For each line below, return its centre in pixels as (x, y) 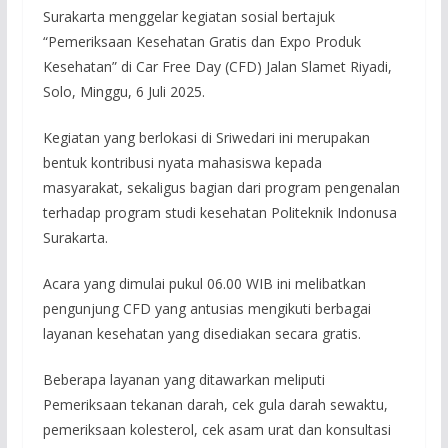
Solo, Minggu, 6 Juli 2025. (123, 91)
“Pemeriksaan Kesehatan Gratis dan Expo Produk (201, 41)
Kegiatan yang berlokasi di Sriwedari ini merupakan (206, 137)
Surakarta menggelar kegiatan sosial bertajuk (188, 16)
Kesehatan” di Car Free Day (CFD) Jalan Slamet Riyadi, (217, 66)
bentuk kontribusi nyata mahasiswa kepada (182, 162)
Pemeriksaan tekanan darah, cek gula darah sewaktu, (215, 404)
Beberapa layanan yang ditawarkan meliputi (183, 379)
